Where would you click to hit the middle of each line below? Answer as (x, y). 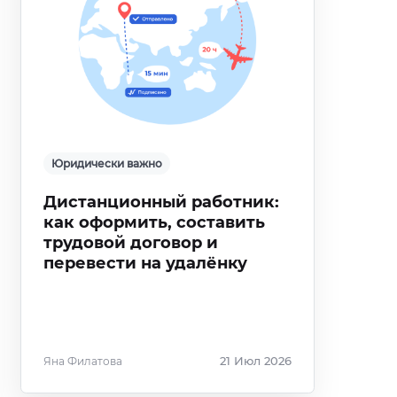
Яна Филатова (82, 361)
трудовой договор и (130, 243)
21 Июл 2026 (255, 361)
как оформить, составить (154, 222)
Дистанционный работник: (161, 202)
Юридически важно (106, 163)
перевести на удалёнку (145, 263)
